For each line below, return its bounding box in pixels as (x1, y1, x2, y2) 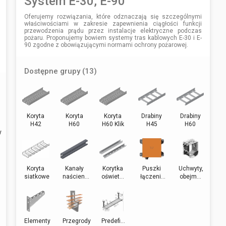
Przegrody (63, 217, 91, 224)
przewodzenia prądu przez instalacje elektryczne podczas (24, 27, 202, 34)
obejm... (179, 173, 201, 180)
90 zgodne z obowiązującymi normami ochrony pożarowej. (24, 41, 189, 48)
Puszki (142, 164, 161, 172)
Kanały (65, 164, 84, 172)
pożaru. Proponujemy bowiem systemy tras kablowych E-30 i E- (24, 34, 202, 41)
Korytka (102, 164, 124, 172)
